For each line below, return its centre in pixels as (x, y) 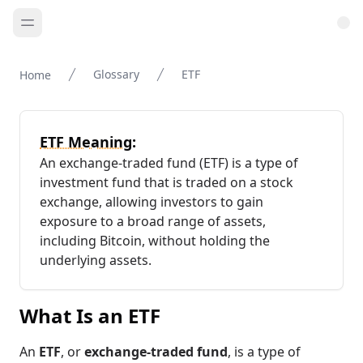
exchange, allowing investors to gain (152, 202)
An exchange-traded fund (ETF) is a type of (169, 163)
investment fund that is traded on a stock (167, 182)
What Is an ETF (90, 316)
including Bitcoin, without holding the (155, 241)
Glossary (116, 74)
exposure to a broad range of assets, (153, 221)
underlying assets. (96, 260)
